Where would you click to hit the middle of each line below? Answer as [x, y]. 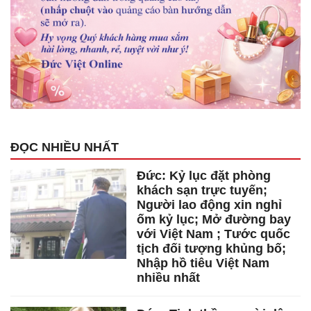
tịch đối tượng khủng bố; [212, 249]
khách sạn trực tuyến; [202, 191]
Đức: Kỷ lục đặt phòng [204, 176]
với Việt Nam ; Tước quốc [214, 234]
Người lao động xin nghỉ [210, 205]
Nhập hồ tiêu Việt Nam [203, 263]
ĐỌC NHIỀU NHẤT [65, 148]
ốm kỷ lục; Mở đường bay [214, 220]
